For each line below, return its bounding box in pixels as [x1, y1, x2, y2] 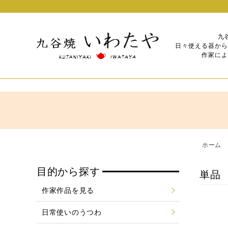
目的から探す [37, 166, 100, 177]
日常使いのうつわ [42, 208, 102, 216]
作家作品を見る [42, 186, 94, 194]
